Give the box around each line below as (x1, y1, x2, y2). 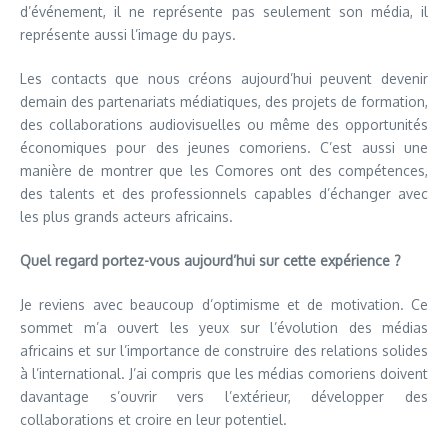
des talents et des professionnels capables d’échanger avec (20, 184, 428, 202)
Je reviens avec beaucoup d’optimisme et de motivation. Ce (20, 295, 428, 313)
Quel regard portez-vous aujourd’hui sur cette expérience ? (20, 251, 401, 269)
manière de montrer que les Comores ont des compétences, (20, 161, 428, 179)
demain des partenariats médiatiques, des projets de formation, (20, 92, 428, 110)
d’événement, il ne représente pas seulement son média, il (20, 2, 428, 20)
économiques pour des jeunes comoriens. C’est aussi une (20, 138, 428, 156)
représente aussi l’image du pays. (20, 25, 236, 43)
